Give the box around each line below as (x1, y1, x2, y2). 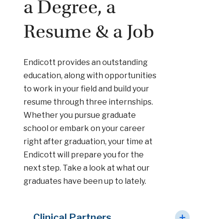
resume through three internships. (23, 97, 153, 107)
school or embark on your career (23, 123, 145, 133)
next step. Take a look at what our (23, 163, 150, 173)
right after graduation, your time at (23, 136, 153, 146)
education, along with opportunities (23, 70, 156, 80)
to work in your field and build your (23, 84, 149, 93)
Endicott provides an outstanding (23, 57, 148, 67)
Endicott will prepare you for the (23, 150, 144, 159)
